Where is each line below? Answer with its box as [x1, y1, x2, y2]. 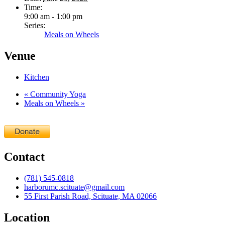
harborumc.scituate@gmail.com [24, 182, 125, 191]
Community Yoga [28, 90, 86, 99]
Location [4, 210, 50, 224]
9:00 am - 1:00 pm [24, 12, 82, 21]
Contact [4, 150, 45, 164]
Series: [24, 21, 45, 30]
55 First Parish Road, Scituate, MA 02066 [24, 191, 157, 200]
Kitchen [24, 73, 49, 82]
